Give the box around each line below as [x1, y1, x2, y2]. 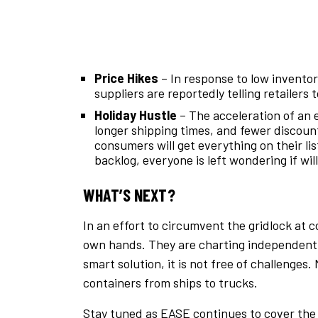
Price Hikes [94, 70, 158, 87]
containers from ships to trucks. [83, 275, 258, 291]
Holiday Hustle [94, 107, 177, 124]
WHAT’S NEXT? [83, 185, 175, 206]
